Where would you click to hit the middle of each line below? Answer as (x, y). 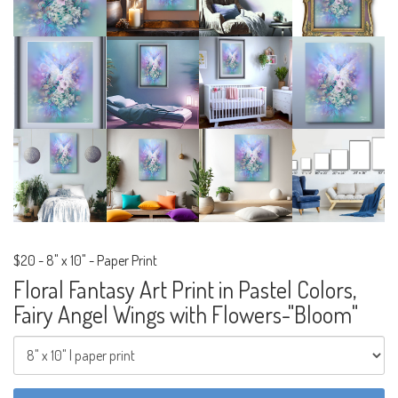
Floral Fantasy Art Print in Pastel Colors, (185, 289)
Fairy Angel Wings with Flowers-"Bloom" (186, 314)
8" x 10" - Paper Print (102, 260)
